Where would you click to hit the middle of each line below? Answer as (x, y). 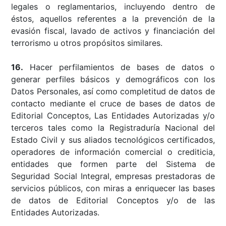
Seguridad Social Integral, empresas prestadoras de (113, 176)
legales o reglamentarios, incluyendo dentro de (113, 6)
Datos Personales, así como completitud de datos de (113, 91)
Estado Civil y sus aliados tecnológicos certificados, (113, 139)
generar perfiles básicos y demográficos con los (113, 79)
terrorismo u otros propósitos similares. (87, 43)
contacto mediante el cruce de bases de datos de (113, 103)
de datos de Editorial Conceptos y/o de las (113, 200)
